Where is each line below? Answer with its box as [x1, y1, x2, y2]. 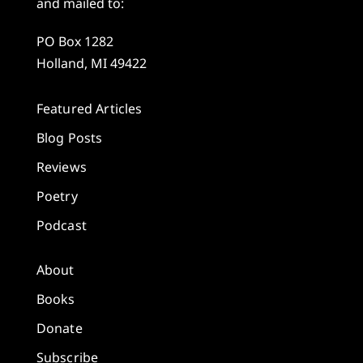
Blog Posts [36, 128, 103, 147]
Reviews [36, 157, 87, 176]
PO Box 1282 [36, 32, 113, 50]
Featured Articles [36, 99, 143, 117]
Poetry [36, 186, 78, 205]
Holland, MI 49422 [36, 53, 147, 72]
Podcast [36, 216, 87, 234]
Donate [36, 319, 83, 338]
